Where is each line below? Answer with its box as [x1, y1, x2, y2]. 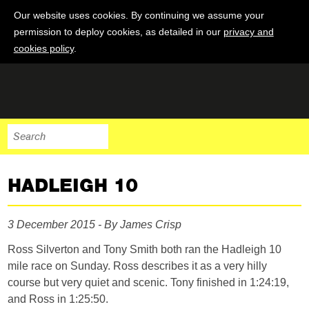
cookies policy [13, 43, 74, 54]
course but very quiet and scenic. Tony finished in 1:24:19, [8, 277, 290, 288]
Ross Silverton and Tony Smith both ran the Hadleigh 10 [8, 243, 282, 255]
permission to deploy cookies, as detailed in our [13, 26, 223, 37]
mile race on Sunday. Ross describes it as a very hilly [8, 260, 268, 272]
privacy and [223, 26, 274, 37]
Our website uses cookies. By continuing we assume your [13, 10, 264, 21]
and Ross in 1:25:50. [8, 293, 109, 305]
